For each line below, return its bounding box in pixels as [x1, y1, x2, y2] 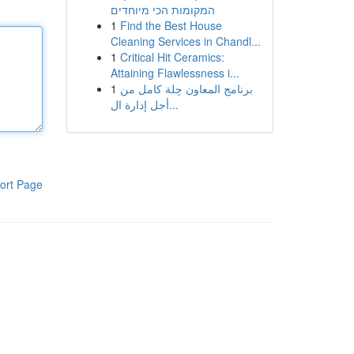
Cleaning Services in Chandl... [110, 33, 261, 49]
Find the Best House [119, 17, 222, 33]
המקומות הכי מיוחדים [110, 2, 215, 17]
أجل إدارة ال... [168, 96, 179, 112]
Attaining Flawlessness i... [110, 65, 239, 81]
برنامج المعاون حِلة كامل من [119, 81, 253, 96]
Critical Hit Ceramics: [119, 49, 224, 65]
